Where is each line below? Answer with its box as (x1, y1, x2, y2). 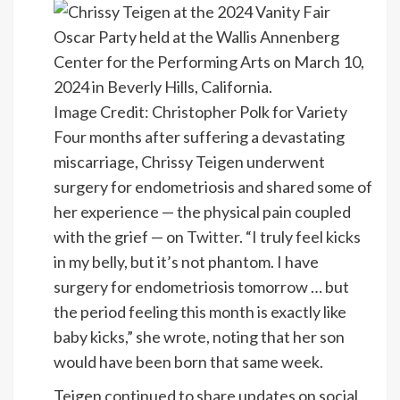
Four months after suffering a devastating (54, 127, 345, 147)
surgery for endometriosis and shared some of (54, 177, 372, 197)
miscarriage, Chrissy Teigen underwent (54, 152, 325, 172)
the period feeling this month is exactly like (54, 302, 346, 322)
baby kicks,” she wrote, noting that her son (54, 327, 345, 347)
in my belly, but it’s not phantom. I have (54, 252, 319, 272)
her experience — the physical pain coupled (54, 202, 351, 222)
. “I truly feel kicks (239, 227, 361, 247)
